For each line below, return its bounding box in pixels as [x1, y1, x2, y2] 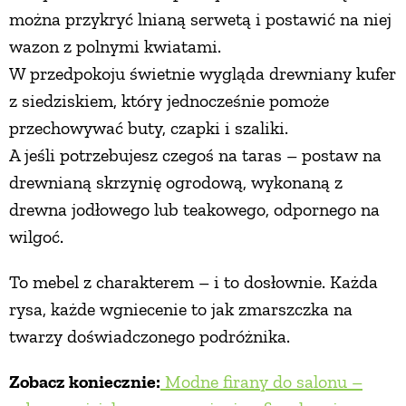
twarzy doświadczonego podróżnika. [9, 325, 290, 348]
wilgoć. [9, 226, 63, 248]
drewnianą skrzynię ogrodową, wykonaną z [9, 171, 343, 194]
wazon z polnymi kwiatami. [9, 35, 221, 58]
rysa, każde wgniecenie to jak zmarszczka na [9, 298, 353, 321]
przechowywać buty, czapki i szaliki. [9, 117, 288, 140]
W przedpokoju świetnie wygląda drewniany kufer [9, 63, 396, 85]
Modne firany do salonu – [160, 371, 362, 393]
